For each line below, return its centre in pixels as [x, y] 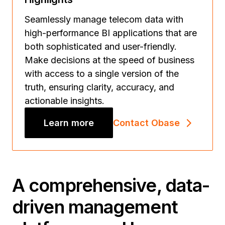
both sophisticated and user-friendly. [101, 46]
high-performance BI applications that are [111, 33]
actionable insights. [65, 101]
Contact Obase [146, 123]
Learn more [69, 123]
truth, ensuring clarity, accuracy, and [99, 87]
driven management [95, 207]
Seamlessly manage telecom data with [104, 19]
